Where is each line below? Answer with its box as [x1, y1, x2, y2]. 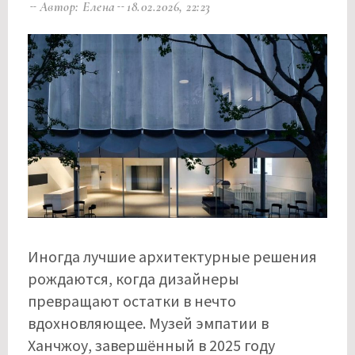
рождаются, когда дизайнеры [28, 269, 239, 289]
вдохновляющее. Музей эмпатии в [28, 313, 269, 334]
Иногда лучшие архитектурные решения [28, 246, 317, 267]
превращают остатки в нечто [28, 291, 236, 311]
